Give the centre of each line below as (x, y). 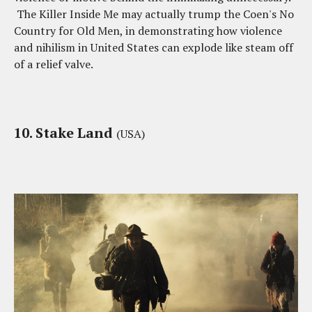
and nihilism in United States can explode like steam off (154, 48)
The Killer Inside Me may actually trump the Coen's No (154, 14)
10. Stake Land (65, 133)
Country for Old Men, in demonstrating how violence (148, 31)
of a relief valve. (55, 64)
